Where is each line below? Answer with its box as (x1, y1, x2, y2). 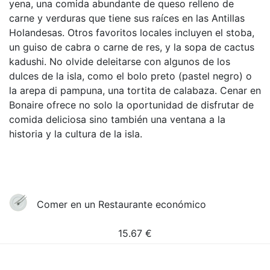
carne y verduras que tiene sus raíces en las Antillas (9, 12, 245, 24)
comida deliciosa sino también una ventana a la (9, 113, 225, 125)
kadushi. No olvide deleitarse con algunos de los (9, 55, 230, 67)
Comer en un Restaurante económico (37, 198, 207, 210)
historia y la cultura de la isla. (9, 128, 142, 140)
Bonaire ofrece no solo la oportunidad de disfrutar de (9, 99, 254, 111)
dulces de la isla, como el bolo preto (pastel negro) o (9, 70, 252, 82)
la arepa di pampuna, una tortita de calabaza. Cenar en (9, 84, 261, 96)
